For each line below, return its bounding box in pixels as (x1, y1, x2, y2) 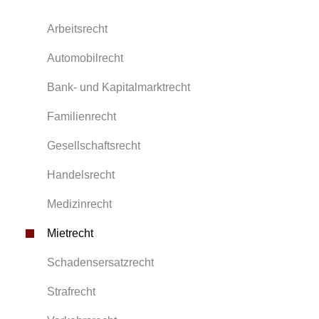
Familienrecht (47, 110, 116, 122)
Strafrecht (47, 286, 95, 298)
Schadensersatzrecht (47, 256, 154, 268)
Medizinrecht (47, 198, 112, 210)
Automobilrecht (47, 52, 123, 64)
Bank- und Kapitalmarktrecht (47, 81, 190, 93)
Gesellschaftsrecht (47, 140, 140, 152)
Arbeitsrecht (47, 23, 108, 35)
